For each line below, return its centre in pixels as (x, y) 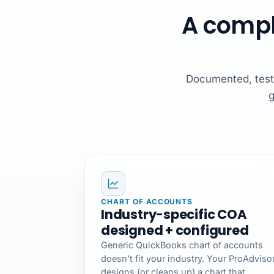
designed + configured (175, 230)
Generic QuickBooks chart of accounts (182, 245)
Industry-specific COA (174, 214)
